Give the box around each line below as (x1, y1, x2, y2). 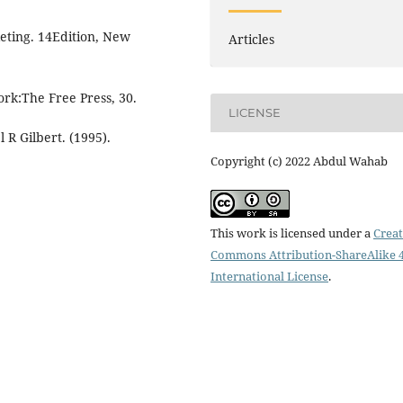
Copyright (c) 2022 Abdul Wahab (210, 152, 388, 169)
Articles (228, 30, 275, 48)
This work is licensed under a (210, 224, 373, 241)
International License (210, 267, 328, 284)
